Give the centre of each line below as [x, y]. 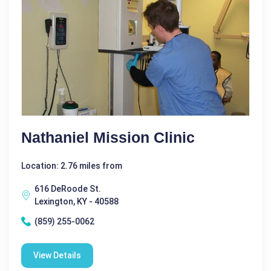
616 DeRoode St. [68, 188]
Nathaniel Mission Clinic [108, 137]
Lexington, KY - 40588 [77, 201]
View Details [57, 255]
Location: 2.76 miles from [72, 165]
